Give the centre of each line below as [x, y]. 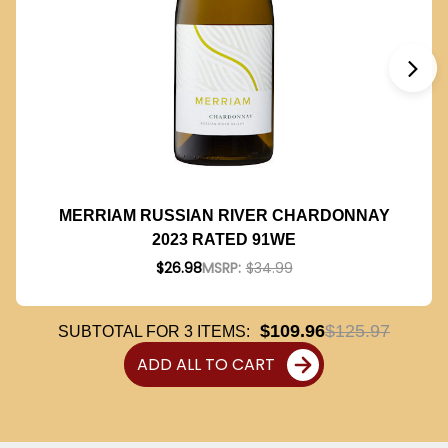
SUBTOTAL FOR [121, 331]
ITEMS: [221, 331]
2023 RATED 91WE [224, 239]
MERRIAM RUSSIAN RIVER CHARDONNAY [224, 215]
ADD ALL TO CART [206, 364]
